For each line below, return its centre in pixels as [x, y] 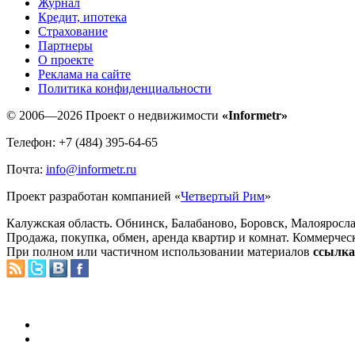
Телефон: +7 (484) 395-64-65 [82, 142]
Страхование [73, 31]
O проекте [66, 59]
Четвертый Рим [223, 196]
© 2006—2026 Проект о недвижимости [114, 115]
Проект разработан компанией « [94, 196]
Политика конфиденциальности [125, 88]
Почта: [26, 169]
